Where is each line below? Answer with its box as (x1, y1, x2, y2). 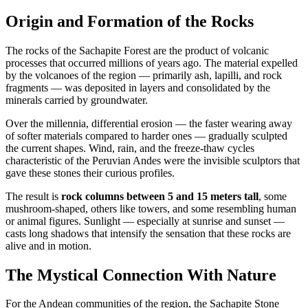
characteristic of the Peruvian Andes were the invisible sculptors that (5, 154, 300, 166)
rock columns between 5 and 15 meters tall (61, 190, 258, 202)
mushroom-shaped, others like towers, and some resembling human (5, 202, 296, 214)
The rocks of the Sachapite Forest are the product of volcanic (5, 44, 269, 56)
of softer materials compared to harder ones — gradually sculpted (5, 129, 287, 142)
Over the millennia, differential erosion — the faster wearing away (5, 117, 292, 129)
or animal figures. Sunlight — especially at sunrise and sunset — (5, 214, 285, 227)
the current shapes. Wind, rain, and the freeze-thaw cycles (5, 142, 254, 154)
